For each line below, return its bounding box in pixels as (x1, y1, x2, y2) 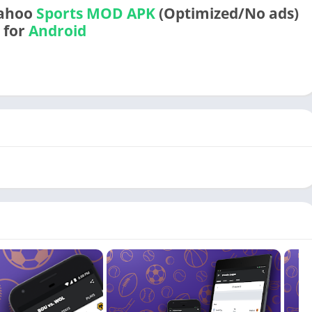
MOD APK (86, 3, 155, 23)
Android (28, 21, 86, 40)
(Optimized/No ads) (155, 3, 299, 23)
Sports (36, 3, 83, 23)
